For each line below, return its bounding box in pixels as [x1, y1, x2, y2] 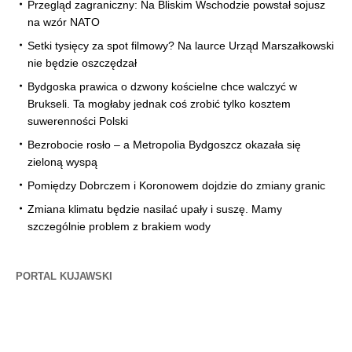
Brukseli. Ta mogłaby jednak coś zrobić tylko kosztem [27, 97, 291, 111]
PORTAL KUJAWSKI [16, 270, 112, 283]
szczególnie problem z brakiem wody [27, 220, 211, 233]
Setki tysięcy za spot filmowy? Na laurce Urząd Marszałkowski [27, 39, 334, 53]
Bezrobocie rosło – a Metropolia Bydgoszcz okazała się [27, 138, 301, 152]
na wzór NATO [27, 16, 100, 29]
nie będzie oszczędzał [27, 57, 137, 70]
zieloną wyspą [27, 156, 97, 169]
